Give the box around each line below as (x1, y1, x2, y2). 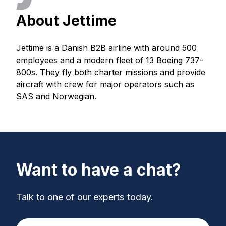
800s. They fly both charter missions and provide (16, 67, 205, 78)
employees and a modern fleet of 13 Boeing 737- (16, 55, 203, 66)
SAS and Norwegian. (16, 91, 96, 102)
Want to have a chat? (16, 159, 181, 180)
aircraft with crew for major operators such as (16, 79, 194, 90)
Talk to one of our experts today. (16, 192, 153, 203)
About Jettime (16, 12, 117, 29)
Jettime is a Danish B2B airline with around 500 (16, 43, 197, 53)
